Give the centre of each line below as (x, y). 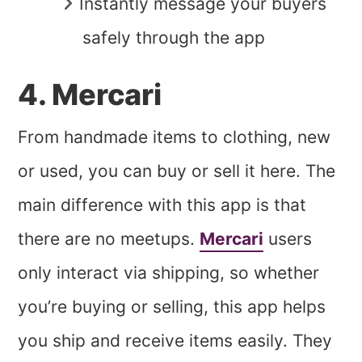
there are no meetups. (109, 238)
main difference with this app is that (162, 204)
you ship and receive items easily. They (175, 340)
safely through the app (174, 37)
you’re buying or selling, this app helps (172, 306)
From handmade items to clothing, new (175, 137)
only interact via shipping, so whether (169, 272)
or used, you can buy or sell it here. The (177, 170)
